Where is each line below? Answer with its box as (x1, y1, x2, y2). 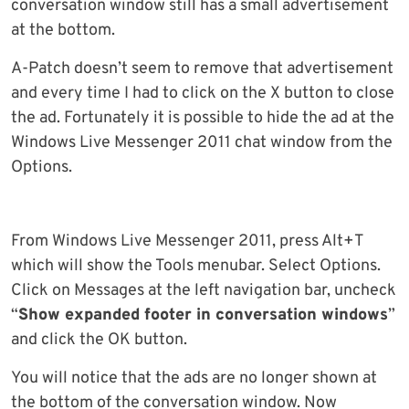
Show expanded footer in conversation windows (18, 305, 388, 327)
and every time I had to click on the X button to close (11, 83, 394, 105)
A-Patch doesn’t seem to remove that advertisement (11, 58, 393, 80)
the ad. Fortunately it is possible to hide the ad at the (11, 108, 394, 130)
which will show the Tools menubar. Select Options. (11, 256, 381, 278)
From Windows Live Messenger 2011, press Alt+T (11, 231, 363, 253)
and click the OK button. (11, 330, 187, 351)
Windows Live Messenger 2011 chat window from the (11, 132, 393, 154)
